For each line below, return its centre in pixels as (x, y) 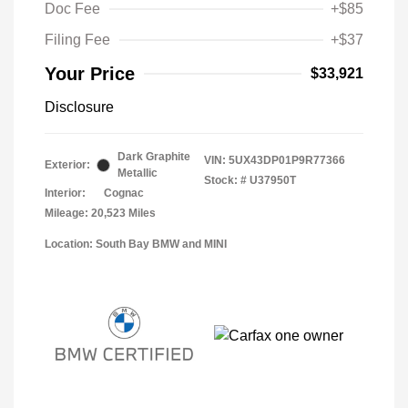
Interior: (65, 194)
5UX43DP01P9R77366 (287, 161)
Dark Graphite (154, 157)
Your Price (90, 74)
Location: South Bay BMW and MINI (136, 245)
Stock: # (225, 181)
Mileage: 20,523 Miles (100, 214)
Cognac (124, 194)
